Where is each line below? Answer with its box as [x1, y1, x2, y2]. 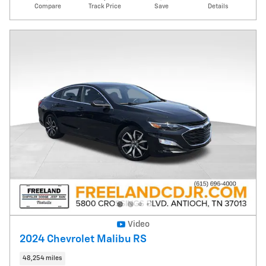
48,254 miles [23, 255, 62, 261]
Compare [34, 3, 62, 9]
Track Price [88, 3, 121, 9]
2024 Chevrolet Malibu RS [20, 233, 147, 245]
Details [208, 3, 229, 9]
